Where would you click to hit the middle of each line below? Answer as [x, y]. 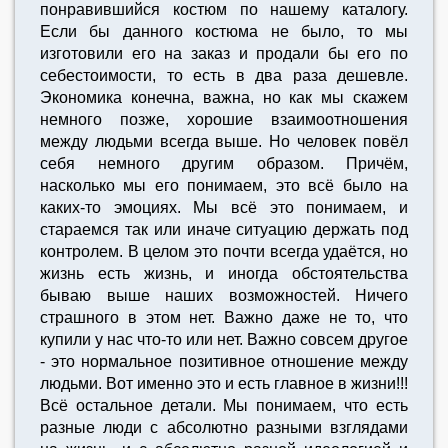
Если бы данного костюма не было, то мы [224, 31]
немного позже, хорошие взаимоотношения [224, 119]
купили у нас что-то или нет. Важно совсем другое [224, 339]
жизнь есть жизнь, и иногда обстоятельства [224, 273]
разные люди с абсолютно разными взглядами [224, 427]
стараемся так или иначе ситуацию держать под [224, 229]
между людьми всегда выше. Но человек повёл [224, 141]
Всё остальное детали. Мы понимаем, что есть [224, 405]
